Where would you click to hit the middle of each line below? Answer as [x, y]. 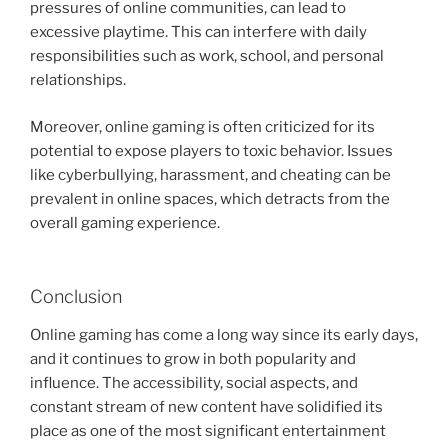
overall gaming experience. [125, 222]
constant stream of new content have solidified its [206, 406]
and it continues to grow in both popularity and [193, 358]
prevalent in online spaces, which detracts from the [210, 198]
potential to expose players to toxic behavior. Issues [211, 150]
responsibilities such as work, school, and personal [207, 56]
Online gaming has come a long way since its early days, [224, 334]
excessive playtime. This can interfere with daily [198, 32]
